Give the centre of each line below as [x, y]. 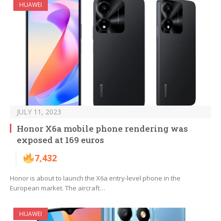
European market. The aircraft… [57, 188]
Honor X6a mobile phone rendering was [102, 129]
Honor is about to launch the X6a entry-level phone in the [95, 178]
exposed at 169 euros [60, 140]
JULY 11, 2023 [39, 112]
